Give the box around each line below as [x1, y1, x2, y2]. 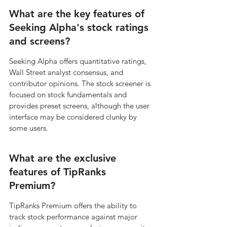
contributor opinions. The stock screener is [9, 79, 153, 88]
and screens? [9, 35, 70, 47]
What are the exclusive [9, 152, 119, 164]
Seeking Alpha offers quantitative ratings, [9, 56, 148, 66]
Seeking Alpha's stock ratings [9, 21, 152, 33]
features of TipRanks [9, 166, 109, 178]
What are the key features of [9, 8, 147, 20]
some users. [9, 123, 48, 133]
